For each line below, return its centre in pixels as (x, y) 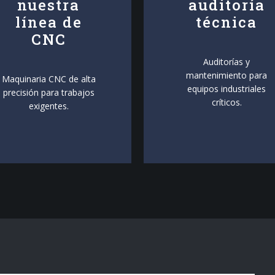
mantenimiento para (227, 75)
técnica (227, 22)
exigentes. (48, 106)
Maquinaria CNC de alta (48, 79)
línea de (48, 22)
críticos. (227, 102)
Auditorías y (227, 62)
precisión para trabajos (48, 92)
